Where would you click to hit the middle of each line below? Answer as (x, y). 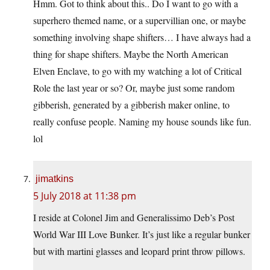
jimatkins (55, 178)
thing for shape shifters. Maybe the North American (131, 54)
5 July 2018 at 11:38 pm (85, 196)
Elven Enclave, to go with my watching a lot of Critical (137, 71)
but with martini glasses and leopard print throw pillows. (139, 251)
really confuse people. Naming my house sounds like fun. (142, 121)
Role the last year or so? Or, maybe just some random (134, 87)
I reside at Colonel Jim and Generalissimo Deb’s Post (134, 217)
